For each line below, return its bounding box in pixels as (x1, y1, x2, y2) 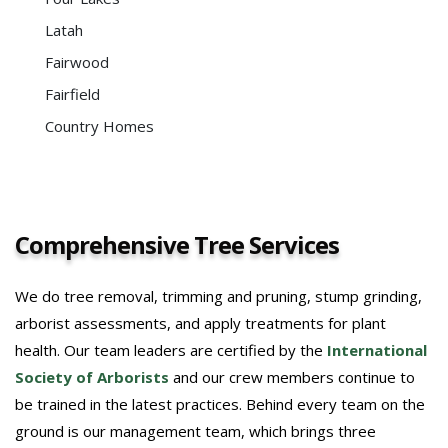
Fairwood (45, 51, 109, 72)
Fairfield (45, 83, 100, 104)
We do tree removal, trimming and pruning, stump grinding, (15, 285, 422, 306)
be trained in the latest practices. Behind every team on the (15, 393, 425, 414)
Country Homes (45, 115, 154, 136)
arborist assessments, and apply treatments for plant (15, 312, 386, 333)
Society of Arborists (15, 366, 169, 387)
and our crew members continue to (169, 366, 415, 387)
